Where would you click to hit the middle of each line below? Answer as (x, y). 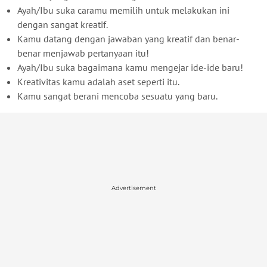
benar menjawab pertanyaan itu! (83, 53)
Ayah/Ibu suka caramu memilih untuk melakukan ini (123, 10)
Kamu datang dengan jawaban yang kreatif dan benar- (128, 38)
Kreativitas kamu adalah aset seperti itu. (98, 81)
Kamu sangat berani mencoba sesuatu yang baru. (117, 96)
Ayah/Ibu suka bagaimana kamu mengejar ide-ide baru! (130, 67)
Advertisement (133, 188)
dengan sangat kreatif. (63, 24)
